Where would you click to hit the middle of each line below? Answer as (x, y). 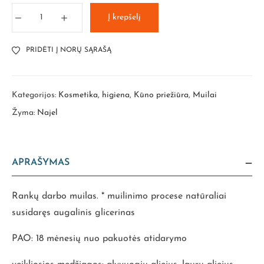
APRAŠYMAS (41, 162)
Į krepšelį (124, 17)
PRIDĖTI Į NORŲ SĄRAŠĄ (69, 50)
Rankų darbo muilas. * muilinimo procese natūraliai (119, 196)
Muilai (205, 95)
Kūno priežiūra (161, 95)
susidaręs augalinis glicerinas (73, 212)
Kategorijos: (35, 95)
